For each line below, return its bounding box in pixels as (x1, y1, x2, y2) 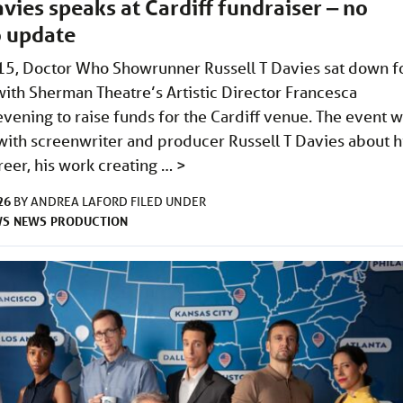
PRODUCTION (50, 212, 128, 230)
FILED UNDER (130, 193, 206, 210)
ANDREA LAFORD (31, 193, 130, 210)
